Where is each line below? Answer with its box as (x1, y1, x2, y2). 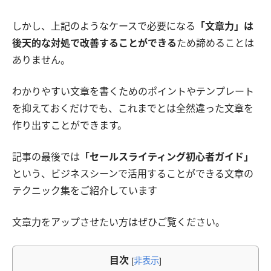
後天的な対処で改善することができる (12, 38, 177, 48)
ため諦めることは (177, 38, 254, 48)
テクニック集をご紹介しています (12, 185, 157, 196)
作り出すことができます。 (12, 120, 127, 131)
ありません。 (12, 54, 70, 65)
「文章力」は (195, 21, 253, 31)
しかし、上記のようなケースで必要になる (12, 21, 195, 31)
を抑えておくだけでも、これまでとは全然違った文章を (12, 103, 253, 114)
